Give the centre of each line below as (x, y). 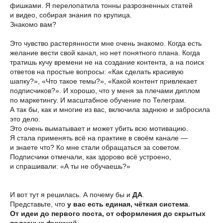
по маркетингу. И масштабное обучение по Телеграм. (98, 100)
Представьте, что (39, 204)
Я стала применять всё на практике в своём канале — (99, 138)
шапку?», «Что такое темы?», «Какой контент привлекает (104, 81)
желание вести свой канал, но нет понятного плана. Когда (105, 53)
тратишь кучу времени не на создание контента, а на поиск (107, 62)
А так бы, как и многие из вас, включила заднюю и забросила (110, 110)
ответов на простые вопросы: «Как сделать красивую (97, 72)
